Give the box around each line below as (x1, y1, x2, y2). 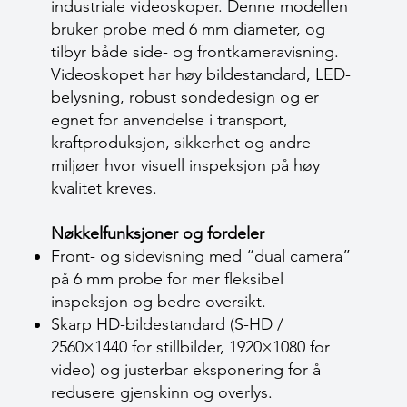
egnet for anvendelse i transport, (51, 110, 288, 130)
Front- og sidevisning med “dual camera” (51, 246, 351, 266)
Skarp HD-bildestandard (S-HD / (51, 314, 283, 334)
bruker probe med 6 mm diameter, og (51, 19, 325, 39)
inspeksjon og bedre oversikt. (51, 292, 266, 312)
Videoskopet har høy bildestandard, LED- (51, 65, 351, 84)
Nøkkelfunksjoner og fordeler (51, 223, 264, 243)
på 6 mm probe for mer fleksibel (51, 269, 283, 289)
